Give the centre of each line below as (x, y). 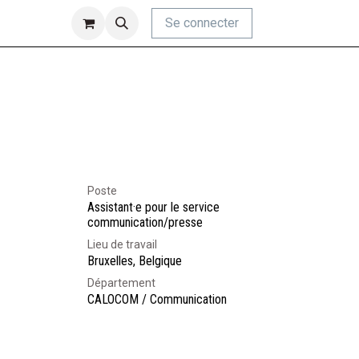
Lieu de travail (122, 244)
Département (121, 283)
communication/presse (145, 222)
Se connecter (202, 23)
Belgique (160, 261)
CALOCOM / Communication (157, 299)
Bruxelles (110, 261)
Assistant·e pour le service (153, 207)
